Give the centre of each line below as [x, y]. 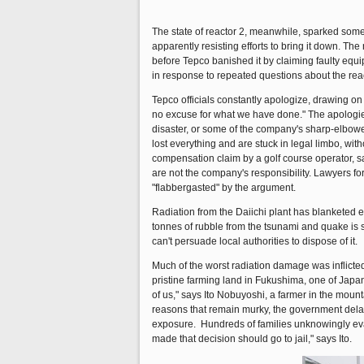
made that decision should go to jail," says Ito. [252, 339]
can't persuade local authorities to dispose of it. [255, 241]
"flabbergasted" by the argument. [224, 188]
